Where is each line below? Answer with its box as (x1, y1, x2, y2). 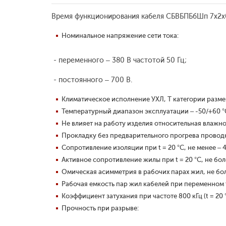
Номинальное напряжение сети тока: (62, 32, 179, 39)
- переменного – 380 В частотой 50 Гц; (51, 56, 187, 65)
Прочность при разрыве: (62, 204, 139, 212)
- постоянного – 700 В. (51, 76, 132, 84)
